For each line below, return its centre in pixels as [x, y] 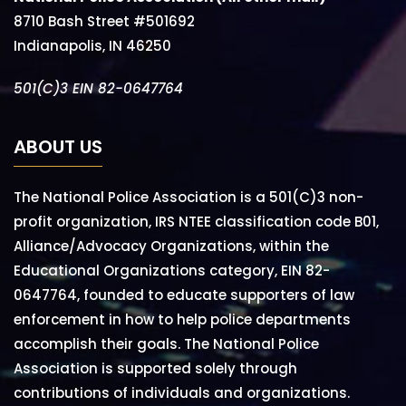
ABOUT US [58, 146]
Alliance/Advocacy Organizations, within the [171, 246]
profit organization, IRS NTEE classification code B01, [196, 221]
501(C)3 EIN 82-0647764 [98, 88]
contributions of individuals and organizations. [182, 392]
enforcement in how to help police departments [182, 319]
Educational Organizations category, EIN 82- [172, 270]
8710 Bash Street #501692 [104, 21]
